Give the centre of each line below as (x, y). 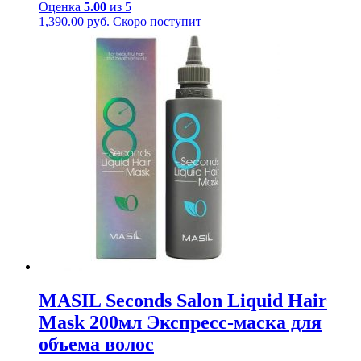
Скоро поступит (157, 21)
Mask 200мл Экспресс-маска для (180, 322)
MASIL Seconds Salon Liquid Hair (183, 300)
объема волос (96, 344)
